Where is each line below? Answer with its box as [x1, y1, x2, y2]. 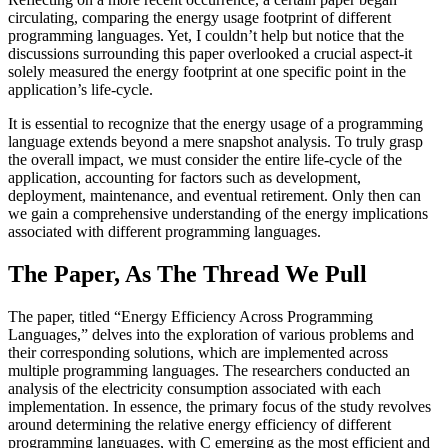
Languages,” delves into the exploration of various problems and [8, 325, 414, 343]
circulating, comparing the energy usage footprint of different [8, 8, 391, 26]
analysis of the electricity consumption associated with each [8, 379, 381, 397]
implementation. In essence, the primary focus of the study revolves [8, 397, 431, 415]
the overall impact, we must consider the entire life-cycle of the [8, 150, 402, 168]
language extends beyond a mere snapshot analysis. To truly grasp [8, 132, 423, 150]
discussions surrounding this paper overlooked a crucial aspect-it [8, 44, 412, 62]
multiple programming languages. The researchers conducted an [8, 361, 410, 379]
